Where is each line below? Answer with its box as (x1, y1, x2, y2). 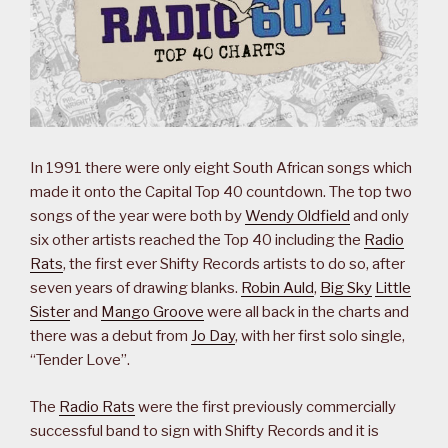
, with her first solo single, (235, 327, 405, 346)
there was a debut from (30, 327, 191, 346)
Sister (30, 303, 70, 322)
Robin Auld (241, 279, 314, 298)
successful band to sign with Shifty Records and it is (30, 421, 379, 440)
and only (350, 207, 409, 226)
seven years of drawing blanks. (30, 279, 241, 298)
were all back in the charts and (204, 303, 409, 322)
